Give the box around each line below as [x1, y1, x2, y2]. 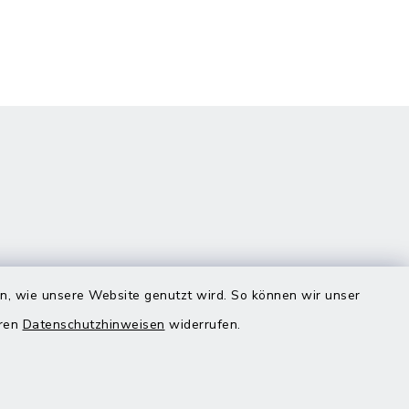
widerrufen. [164, 316, 241, 333]
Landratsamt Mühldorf [146, 373, 299, 393]
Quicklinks [124, 325, 234, 354]
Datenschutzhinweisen [22, 316, 165, 333]
